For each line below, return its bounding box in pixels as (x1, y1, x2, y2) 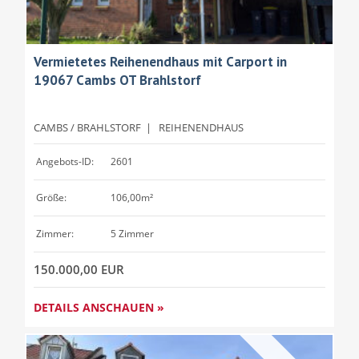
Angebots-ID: (36, 155, 94, 169)
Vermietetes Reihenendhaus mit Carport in (34, 53, 287, 71)
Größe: (36, 191, 67, 205)
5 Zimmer (108, 227, 154, 241)
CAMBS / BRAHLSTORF (34, 120, 141, 135)
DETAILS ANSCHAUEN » (34, 300, 164, 316)
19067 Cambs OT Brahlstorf (34, 71, 201, 90)
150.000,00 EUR (34, 260, 124, 279)
